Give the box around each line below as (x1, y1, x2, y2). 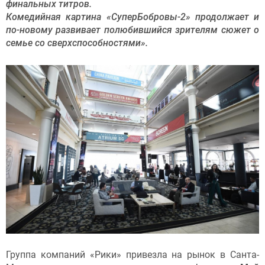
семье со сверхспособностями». (6, 37, 148, 49)
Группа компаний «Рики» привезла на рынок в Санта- (6, 249, 259, 261)
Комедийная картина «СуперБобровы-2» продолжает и (6, 11, 259, 23)
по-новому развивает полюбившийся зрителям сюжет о (6, 24, 259, 36)
